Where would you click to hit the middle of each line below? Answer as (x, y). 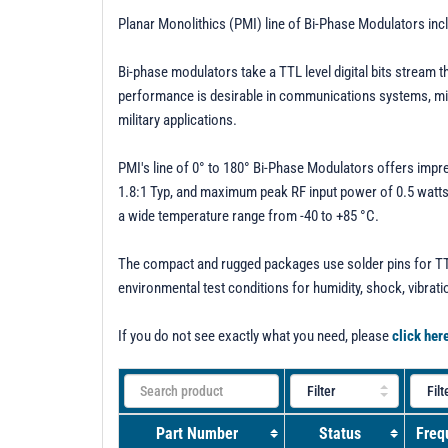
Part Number (196, 433)
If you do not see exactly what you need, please (255, 335)
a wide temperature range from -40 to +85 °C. (248, 215)
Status (339, 433)
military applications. (177, 119)
